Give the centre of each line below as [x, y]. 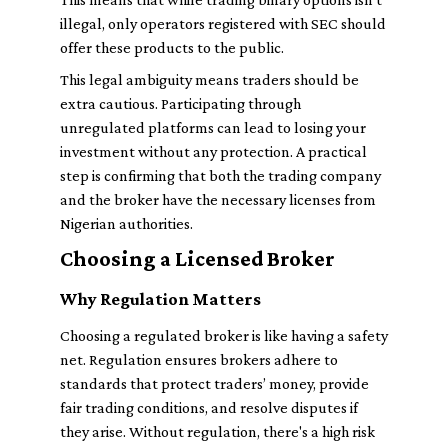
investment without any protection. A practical [213, 151]
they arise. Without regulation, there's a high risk [217, 431]
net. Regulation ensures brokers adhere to [199, 359]
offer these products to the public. [172, 47]
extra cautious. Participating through [180, 103]
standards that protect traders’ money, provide [214, 383]
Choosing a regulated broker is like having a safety [224, 335]
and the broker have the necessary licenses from [218, 199]
